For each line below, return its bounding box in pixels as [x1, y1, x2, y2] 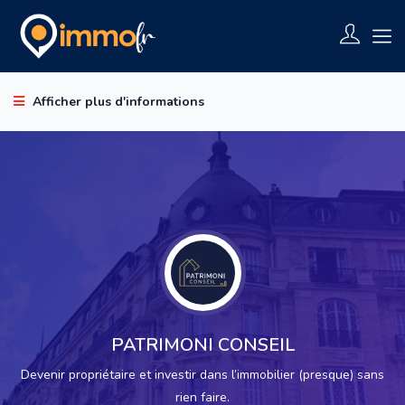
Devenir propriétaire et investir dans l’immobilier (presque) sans [21, 366, 384, 384]
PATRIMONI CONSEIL [110, 333, 295, 358]
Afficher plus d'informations [29, 93, 204, 111]
